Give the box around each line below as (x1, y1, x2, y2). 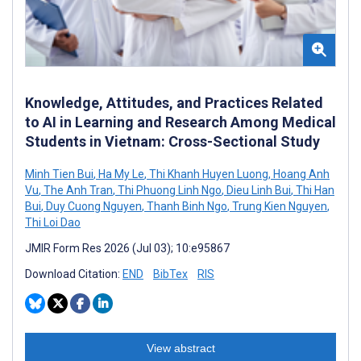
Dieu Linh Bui (224, 183, 291, 197)
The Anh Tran (41, 183, 113, 197)
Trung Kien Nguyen (230, 199, 327, 213)
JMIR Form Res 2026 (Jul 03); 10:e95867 (25, 241, 230, 255)
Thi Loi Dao (25, 215, 81, 229)
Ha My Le (96, 167, 144, 180)
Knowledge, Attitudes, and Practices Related (25, 93, 323, 111)
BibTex (153, 267, 188, 280)
